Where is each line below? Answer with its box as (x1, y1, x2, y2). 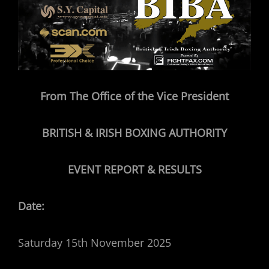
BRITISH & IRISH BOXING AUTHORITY (42, 125, 227, 140)
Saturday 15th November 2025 (18, 235, 171, 250)
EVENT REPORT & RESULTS (67, 162, 202, 177)
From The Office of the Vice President (40, 89, 229, 103)
